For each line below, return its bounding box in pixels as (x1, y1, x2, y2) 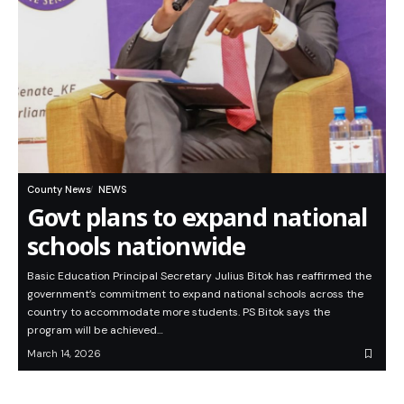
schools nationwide (27, 229, 246, 263)
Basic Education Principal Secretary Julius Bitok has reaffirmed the (27, 269, 372, 284)
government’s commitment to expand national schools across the (27, 287, 363, 302)
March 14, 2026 (27, 347, 101, 361)
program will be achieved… (27, 323, 163, 338)
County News (27, 183, 91, 197)
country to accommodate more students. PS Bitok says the (27, 305, 330, 320)
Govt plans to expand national (27, 200, 368, 234)
